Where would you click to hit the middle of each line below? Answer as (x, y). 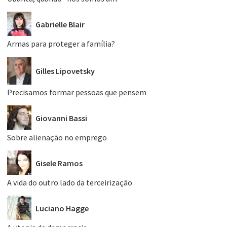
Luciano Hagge (62, 208)
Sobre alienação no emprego (57, 138)
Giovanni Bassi (61, 118)
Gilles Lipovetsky (65, 71)
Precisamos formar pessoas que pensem (77, 92)
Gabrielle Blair (60, 24)
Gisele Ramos (59, 163)
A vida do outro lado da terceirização (70, 183)
